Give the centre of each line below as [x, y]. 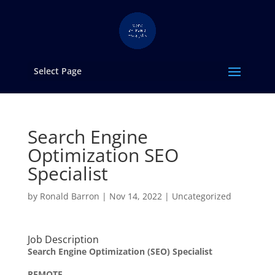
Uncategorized [201, 196]
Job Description [63, 239]
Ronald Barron [69, 196]
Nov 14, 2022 [135, 196]
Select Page [57, 71]
